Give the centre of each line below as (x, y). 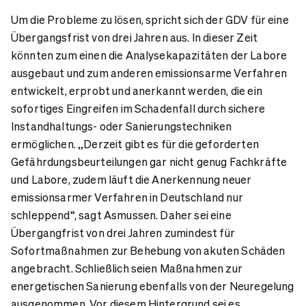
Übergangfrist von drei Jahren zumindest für (123, 232)
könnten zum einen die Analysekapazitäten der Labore (149, 55)
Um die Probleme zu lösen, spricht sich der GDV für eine (150, 19)
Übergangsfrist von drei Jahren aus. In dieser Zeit (135, 37)
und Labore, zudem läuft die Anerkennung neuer (131, 179)
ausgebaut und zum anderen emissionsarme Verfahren (149, 72)
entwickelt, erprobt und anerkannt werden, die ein (137, 90)
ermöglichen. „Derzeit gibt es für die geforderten (135, 143)
